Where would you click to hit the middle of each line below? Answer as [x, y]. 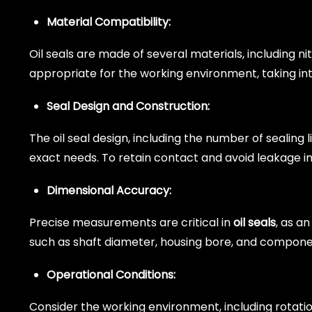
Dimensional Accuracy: [109, 190]
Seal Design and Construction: [128, 106]
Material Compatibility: [109, 22]
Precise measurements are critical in [131, 222]
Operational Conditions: [111, 274]
